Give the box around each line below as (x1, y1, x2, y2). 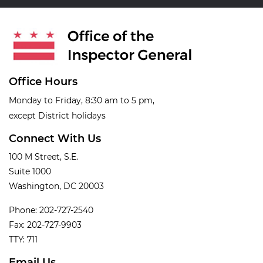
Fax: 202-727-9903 (9, 220, 82, 231)
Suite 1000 (9, 166, 51, 177)
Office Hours (9, 75, 77, 89)
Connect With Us (9, 132, 101, 146)
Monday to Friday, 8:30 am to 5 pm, (9, 95, 154, 106)
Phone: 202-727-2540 (9, 205, 93, 216)
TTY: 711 (9, 234, 38, 245)
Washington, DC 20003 (9, 181, 104, 192)
